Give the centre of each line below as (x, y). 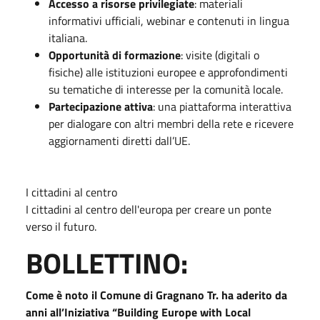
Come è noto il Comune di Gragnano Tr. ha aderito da (156, 295)
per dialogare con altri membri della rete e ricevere (171, 124)
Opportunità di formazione (115, 55)
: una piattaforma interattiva (222, 106)
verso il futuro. (61, 226)
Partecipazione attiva (101, 106)
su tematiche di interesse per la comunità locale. (166, 89)
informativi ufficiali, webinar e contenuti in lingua (169, 21)
